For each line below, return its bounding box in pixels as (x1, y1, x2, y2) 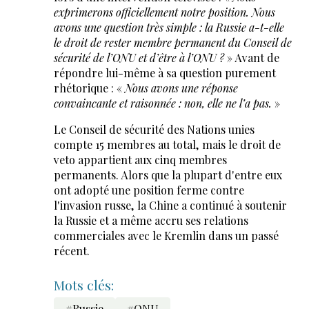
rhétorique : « (53, 80, 125, 95)
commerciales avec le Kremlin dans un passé (53, 228, 279, 243)
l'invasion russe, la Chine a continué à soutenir (53, 197, 287, 212)
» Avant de (223, 50, 279, 65)
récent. (53, 243, 90, 258)
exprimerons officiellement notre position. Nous (53, 4, 275, 19)
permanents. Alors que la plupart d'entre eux (53, 167, 282, 182)
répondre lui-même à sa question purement (53, 65, 276, 80)
